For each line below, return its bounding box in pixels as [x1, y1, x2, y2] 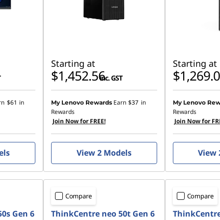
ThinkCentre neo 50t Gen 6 [51, 208, 155, 219]
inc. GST [99, 73, 122, 82]
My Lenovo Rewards [51, 99, 112, 106]
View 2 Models [76, 147, 132, 158]
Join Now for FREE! [52, 117, 106, 125]
